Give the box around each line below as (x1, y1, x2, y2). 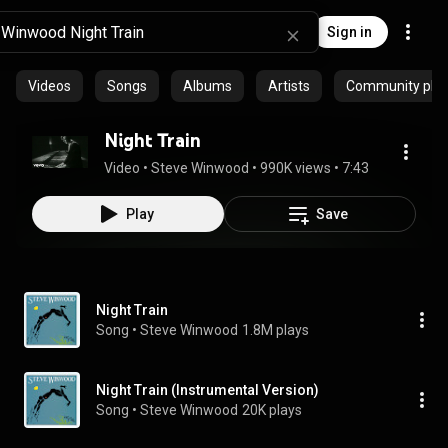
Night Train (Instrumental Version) (96, 382, 319, 398)
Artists (268, 78, 310, 94)
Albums (183, 78, 232, 94)
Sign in (327, 24, 372, 40)
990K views (260, 160, 331, 176)
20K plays (242, 402, 302, 418)
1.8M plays (242, 322, 309, 338)
